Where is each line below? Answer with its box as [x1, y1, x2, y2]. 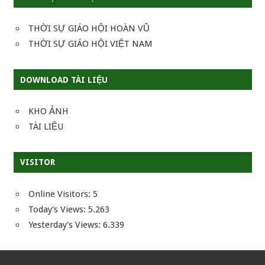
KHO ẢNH [28, 105, 69, 117]
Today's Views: [28, 203, 88, 215]
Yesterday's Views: [28, 219, 103, 230]
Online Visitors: [28, 188, 93, 199]
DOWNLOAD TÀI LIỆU [20, 75, 108, 85]
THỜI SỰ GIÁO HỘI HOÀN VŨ [28, 23, 150, 34]
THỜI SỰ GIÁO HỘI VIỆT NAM [28, 38, 153, 50]
